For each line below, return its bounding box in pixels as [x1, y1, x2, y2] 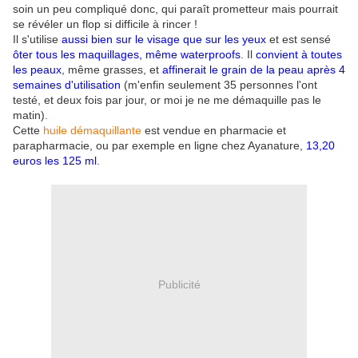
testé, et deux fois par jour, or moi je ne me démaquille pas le [13, 93, 321, 107]
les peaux [13, 63, 62, 77]
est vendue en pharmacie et [141, 124, 286, 137]
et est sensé [266, 33, 331, 46]
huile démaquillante [43, 124, 141, 137]
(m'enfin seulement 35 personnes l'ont [124, 78, 317, 92]
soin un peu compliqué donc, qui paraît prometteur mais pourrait [13, 2, 338, 16]
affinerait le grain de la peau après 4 [162, 63, 345, 77]
